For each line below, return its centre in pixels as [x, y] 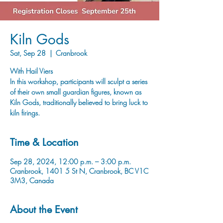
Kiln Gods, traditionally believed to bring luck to [79, 102]
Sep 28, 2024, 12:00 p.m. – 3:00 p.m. [70, 162]
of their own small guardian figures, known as [76, 92]
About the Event [44, 210]
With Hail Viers [31, 71]
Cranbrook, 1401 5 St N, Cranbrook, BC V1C [79, 171]
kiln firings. [25, 113]
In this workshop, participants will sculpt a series [79, 81]
